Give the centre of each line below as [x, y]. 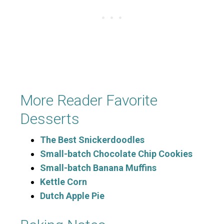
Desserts [50, 119]
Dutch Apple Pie [72, 196]
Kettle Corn [63, 182]
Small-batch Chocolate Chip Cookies [116, 154]
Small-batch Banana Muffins [98, 168]
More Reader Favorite [89, 100]
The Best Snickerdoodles [92, 140]
